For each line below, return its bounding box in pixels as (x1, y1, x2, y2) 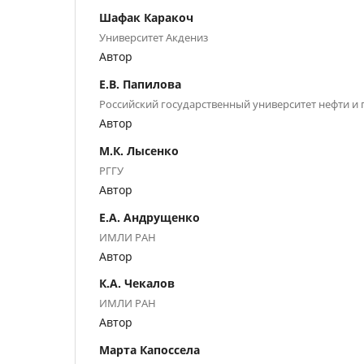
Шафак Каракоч (99, 9, 193, 25)
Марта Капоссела (99, 342, 200, 358)
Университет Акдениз (99, 29, 208, 45)
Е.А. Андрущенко (99, 209, 200, 225)
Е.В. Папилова (99, 76, 181, 92)
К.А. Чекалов (99, 275, 175, 292)
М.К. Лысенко (99, 142, 179, 158)
